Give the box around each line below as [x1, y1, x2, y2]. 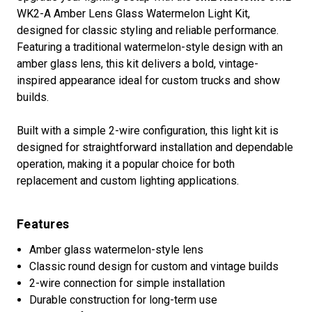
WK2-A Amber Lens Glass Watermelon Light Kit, [17, 7, 250, 21]
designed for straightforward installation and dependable [17, 141, 293, 155]
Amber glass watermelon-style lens [29, 243, 204, 257]
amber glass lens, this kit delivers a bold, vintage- [17, 57, 258, 71]
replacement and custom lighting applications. [17, 174, 239, 188]
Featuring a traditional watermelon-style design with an [17, 40, 283, 54]
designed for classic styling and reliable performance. [17, 24, 279, 38]
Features [17, 217, 69, 232]
